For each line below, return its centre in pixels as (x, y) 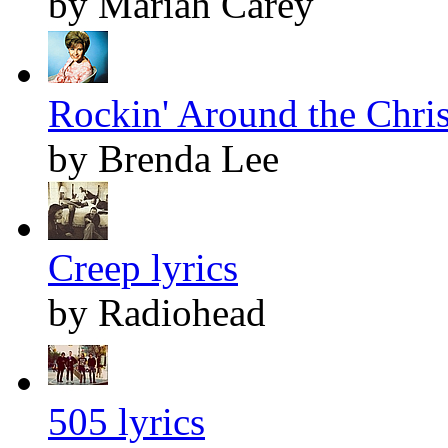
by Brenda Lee (163, 159)
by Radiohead (157, 313)
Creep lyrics (143, 268)
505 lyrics (126, 422)
